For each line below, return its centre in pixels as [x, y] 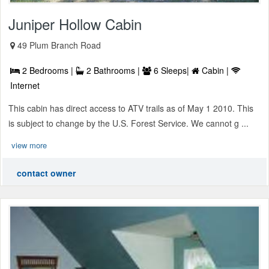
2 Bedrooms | [48, 70]
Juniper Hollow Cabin [75, 23]
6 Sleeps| [171, 70]
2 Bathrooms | [113, 70]
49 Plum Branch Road [59, 45]
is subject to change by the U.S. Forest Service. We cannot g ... [128, 123]
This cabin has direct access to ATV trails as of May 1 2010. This [131, 108]
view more [29, 145]
